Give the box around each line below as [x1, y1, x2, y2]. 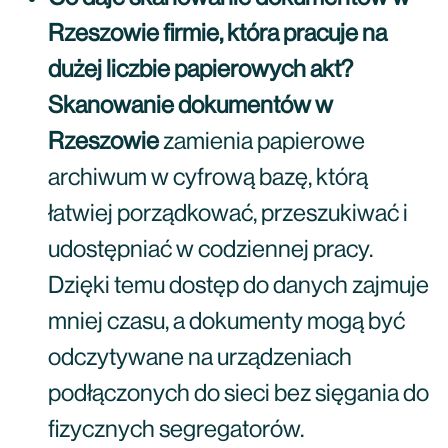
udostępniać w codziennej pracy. [48, 238, 373, 262]
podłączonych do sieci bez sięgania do [48, 382, 429, 406]
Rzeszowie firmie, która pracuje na [48, 22, 387, 46]
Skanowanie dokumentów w [48, 94, 333, 118]
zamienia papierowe [159, 130, 365, 154]
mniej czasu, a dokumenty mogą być [48, 310, 405, 334]
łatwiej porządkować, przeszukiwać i [48, 202, 408, 226]
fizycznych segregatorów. [48, 418, 304, 442]
